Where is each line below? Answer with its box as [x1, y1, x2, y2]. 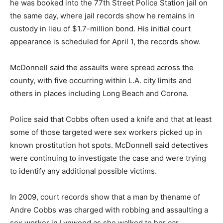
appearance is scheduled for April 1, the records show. [10, 37, 201, 47]
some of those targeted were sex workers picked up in [10, 127, 202, 137]
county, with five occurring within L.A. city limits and [10, 76, 192, 86]
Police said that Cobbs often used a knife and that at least [10, 114, 212, 124]
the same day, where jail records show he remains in [10, 11, 195, 21]
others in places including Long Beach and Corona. [10, 89, 189, 99]
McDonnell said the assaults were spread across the [10, 63, 194, 73]
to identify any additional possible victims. [10, 166, 157, 176]
